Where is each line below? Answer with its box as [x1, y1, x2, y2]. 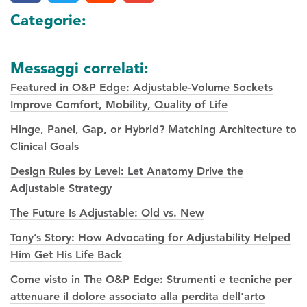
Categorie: [10, 10, 86, 29]
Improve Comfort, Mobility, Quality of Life [10, 98, 228, 111]
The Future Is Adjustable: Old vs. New [10, 206, 204, 219]
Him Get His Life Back [10, 248, 122, 261]
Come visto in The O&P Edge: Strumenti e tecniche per [10, 273, 292, 286]
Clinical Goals [10, 140, 79, 153]
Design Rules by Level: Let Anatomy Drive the [10, 164, 243, 177]
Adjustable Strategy [10, 182, 112, 195]
